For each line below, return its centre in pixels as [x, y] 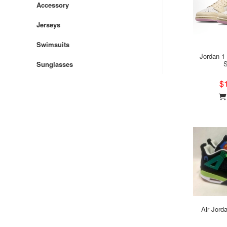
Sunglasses [55, 64]
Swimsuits [53, 44]
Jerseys [48, 25]
